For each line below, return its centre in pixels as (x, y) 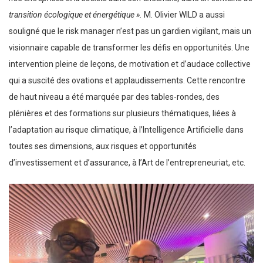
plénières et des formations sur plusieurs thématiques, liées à (122, 113)
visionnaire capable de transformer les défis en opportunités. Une (129, 47)
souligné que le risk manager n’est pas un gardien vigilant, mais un (130, 31)
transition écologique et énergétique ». (76, 14)
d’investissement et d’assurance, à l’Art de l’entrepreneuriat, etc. (127, 162)
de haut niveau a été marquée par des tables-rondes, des (114, 97)
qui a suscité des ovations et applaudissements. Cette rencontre (127, 80)
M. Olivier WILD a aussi (184, 14)
